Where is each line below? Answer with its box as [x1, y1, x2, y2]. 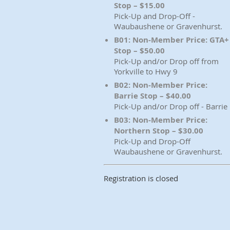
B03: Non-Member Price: [114, 114, 207, 125]
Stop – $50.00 [114, 45, 165, 56]
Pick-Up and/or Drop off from [114, 56, 219, 66]
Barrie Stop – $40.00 [114, 90, 191, 101]
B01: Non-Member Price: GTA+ [114, 34, 229, 45]
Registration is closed [104, 173, 178, 183]
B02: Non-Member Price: [114, 80, 207, 90]
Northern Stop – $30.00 [114, 125, 203, 136]
